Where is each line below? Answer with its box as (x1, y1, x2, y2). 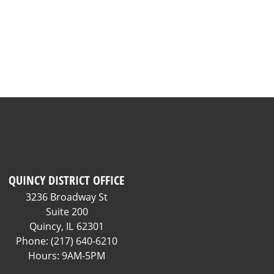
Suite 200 (45, 205, 88, 218)
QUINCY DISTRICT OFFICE (9, 172, 125, 188)
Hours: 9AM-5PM (28, 249, 106, 262)
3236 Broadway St (26, 190, 108, 204)
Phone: (16, 234, 51, 248)
